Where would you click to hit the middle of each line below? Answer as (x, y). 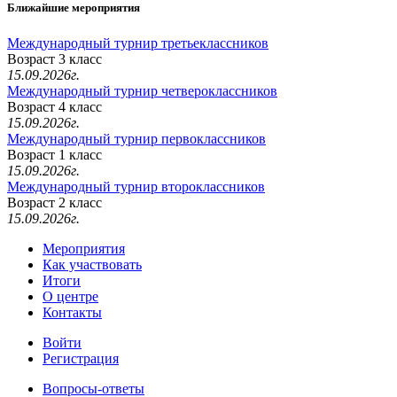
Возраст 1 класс (54, 154)
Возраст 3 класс (54, 58)
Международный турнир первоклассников (136, 138)
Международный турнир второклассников (136, 186)
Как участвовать (92, 264)
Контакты (72, 312)
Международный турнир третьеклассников (138, 43)
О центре (70, 296)
